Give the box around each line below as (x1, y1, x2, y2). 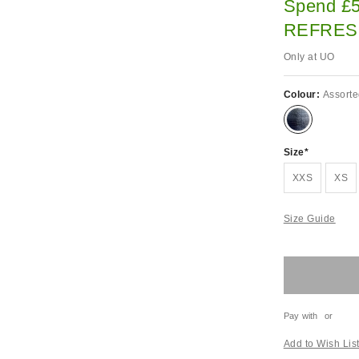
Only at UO (283, 51, 335, 63)
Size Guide (283, 213, 336, 224)
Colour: (283, 89, 323, 100)
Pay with (283, 311, 318, 321)
